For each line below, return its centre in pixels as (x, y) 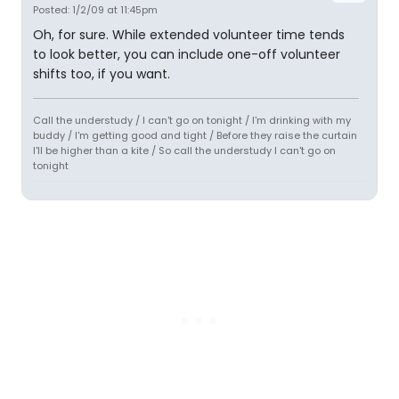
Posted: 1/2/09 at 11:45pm (95, 10)
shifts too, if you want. (102, 74)
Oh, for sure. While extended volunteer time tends (189, 35)
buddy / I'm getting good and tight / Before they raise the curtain (195, 135)
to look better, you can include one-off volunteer (187, 54)
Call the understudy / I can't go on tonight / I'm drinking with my (192, 120)
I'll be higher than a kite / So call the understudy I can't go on (184, 151)
